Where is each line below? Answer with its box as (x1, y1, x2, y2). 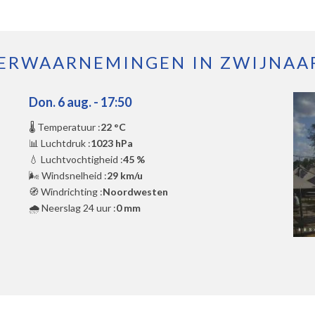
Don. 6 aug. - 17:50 (28, 94, 131, 110)
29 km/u (106, 169, 143, 181)
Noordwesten (102, 185, 168, 198)
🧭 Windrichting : (28, 185, 103, 198)
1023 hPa (90, 136, 133, 149)
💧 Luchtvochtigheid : (28, 153, 123, 165)
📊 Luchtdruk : (28, 136, 91, 149)
